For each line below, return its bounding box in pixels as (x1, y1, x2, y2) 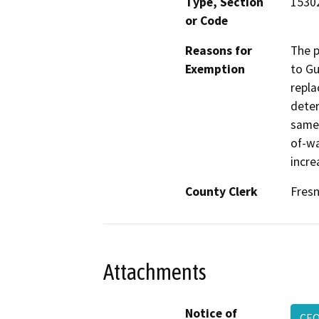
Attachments (103, 258, 206, 285)
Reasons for (185, 43, 252, 59)
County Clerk (185, 184, 258, 200)
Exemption (185, 61, 245, 78)
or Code (185, 13, 228, 29)
